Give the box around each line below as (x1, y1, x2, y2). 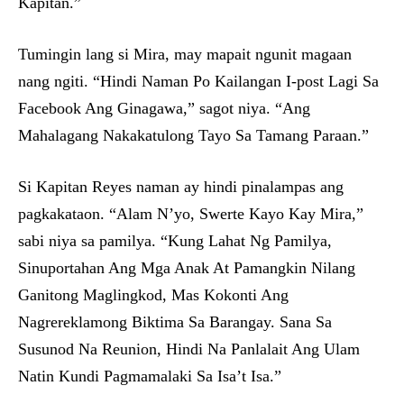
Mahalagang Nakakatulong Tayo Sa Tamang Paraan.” (18, 126, 369, 144)
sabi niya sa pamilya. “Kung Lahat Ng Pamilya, (18, 232, 332, 250)
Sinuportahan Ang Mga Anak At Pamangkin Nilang (18, 259, 355, 277)
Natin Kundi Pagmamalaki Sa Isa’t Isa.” (18, 367, 281, 385)
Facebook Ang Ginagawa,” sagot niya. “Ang (18, 99, 310, 117)
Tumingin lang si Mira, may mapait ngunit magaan (18, 45, 352, 63)
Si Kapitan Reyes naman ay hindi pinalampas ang (18, 178, 344, 196)
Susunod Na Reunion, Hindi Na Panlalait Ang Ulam (18, 340, 360, 358)
